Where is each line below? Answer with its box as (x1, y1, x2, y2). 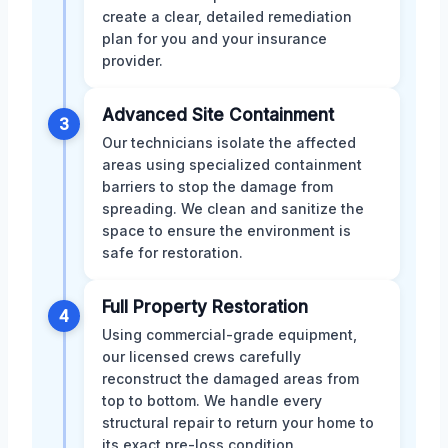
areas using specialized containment (102, 155, 362, 173)
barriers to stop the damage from (102, 177, 333, 195)
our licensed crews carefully (102, 347, 301, 365)
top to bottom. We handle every (102, 391, 322, 409)
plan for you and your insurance (102, 29, 327, 47)
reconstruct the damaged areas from (102, 369, 359, 387)
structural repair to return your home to (102, 413, 374, 431)
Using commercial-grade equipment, (102, 325, 357, 343)
